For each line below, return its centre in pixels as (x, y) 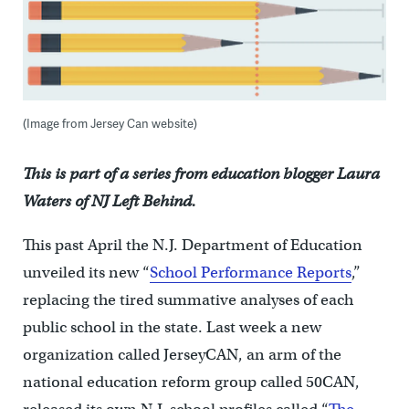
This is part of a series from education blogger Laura (201, 174)
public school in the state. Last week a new (172, 328)
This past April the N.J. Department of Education (192, 246)
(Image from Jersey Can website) (110, 124)
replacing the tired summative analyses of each (188, 300)
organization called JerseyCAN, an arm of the (182, 355)
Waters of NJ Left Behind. (109, 202)
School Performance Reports (250, 273)
